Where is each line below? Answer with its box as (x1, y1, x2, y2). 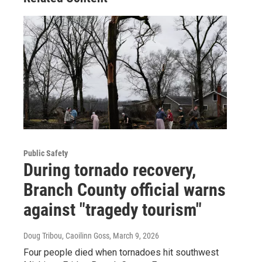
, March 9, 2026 (109, 231, 159, 241)
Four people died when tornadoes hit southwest (23, 247, 219, 258)
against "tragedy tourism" (23, 199, 202, 220)
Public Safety (23, 149, 68, 158)
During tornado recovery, (23, 160, 196, 181)
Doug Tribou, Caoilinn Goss (23, 231, 109, 241)
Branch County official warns (23, 180, 226, 201)
